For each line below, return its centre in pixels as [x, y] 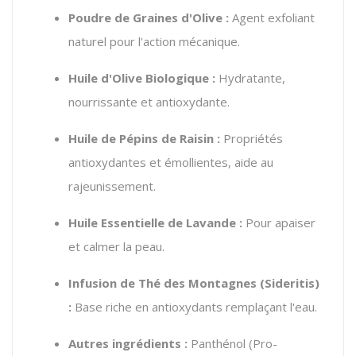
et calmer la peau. [116, 246]
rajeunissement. [112, 186]
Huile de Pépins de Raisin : [144, 138]
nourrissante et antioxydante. [149, 101]
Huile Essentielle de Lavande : [155, 222]
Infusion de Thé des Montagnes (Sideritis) [194, 282]
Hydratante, [250, 77]
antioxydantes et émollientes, [150, 162]
